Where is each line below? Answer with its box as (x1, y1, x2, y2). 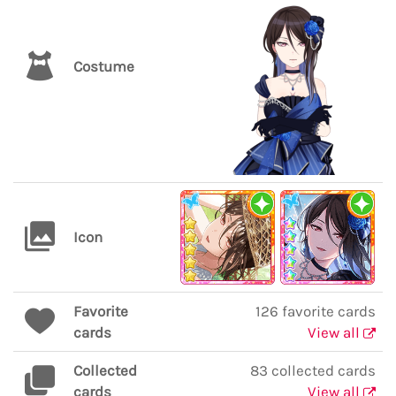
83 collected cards (250, 362, 376, 379)
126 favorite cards (255, 302, 376, 320)
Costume (73, 57, 134, 75)
